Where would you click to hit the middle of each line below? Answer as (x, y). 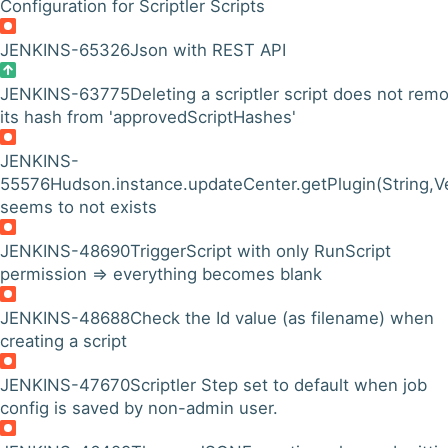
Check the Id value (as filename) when (282, 318)
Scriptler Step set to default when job (278, 385)
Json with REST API (208, 50)
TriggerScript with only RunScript (260, 251)
